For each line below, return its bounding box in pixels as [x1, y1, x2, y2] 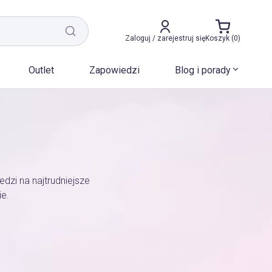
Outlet [29, 64, 55, 76]
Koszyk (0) [205, 34, 240, 42]
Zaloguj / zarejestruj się [125, 34, 205, 42]
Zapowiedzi [89, 64, 140, 76]
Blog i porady [174, 64, 231, 76]
